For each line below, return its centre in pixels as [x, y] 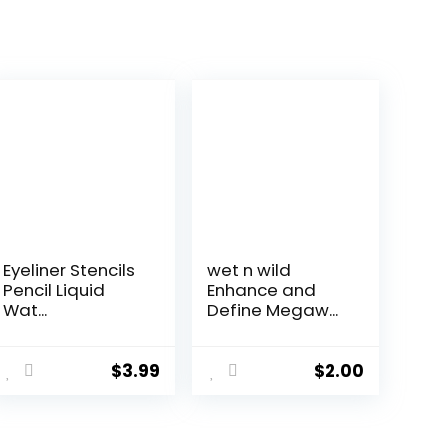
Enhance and [262, 290]
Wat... [25, 310]
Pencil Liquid [54, 290]
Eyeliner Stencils [69, 270]
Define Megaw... [273, 310]
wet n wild [249, 270]
